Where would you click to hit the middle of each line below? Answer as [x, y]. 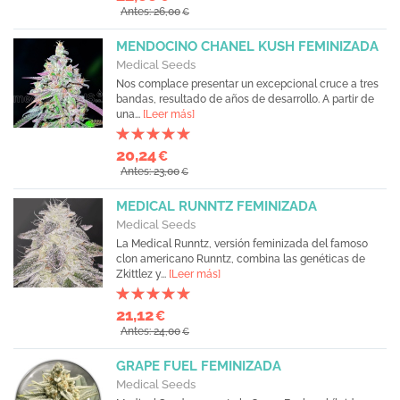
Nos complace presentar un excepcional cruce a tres [247, 84]
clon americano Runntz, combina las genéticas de [241, 259]
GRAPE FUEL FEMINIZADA [199, 366]
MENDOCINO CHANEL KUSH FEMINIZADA [247, 46]
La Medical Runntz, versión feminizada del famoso [242, 244]
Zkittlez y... [142, 274]
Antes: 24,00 [150, 331]
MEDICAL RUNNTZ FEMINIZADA [217, 206]
